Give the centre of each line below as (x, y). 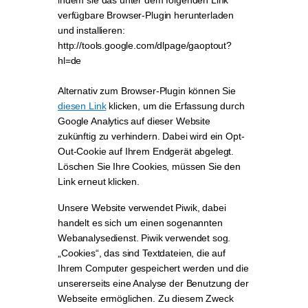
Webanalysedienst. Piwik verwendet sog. (144, 238)
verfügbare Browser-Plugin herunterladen (146, 15)
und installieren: (91, 30)
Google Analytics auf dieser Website (134, 121)
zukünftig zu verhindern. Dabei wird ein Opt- (151, 136)
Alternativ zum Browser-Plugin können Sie (147, 91)
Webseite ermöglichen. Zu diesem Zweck (146, 298)
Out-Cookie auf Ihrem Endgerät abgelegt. (146, 151)
